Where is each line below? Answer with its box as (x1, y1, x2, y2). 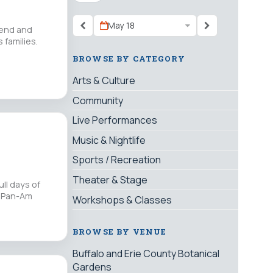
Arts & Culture (73, 74, 135, 88)
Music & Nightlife (73, 133, 146, 147)
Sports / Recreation (73, 153, 161, 167)
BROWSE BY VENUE (73, 227, 167, 237)
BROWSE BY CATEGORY (73, 54, 185, 64)
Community (73, 93, 123, 107)
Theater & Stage (73, 173, 147, 186)
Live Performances (73, 113, 157, 127)
